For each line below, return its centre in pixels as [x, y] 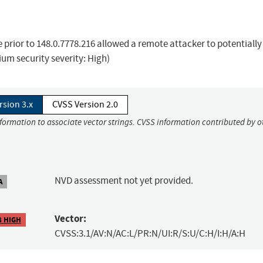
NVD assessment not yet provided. [124, 181]
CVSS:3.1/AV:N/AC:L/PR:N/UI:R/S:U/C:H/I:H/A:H [150, 234]
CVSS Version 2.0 [85, 105]
